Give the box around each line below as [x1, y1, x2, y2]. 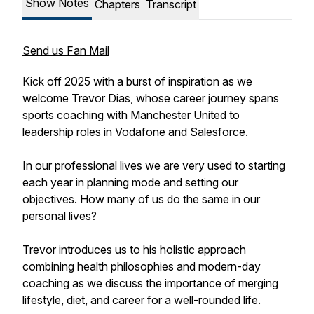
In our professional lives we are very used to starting [22, 158, 285, 172]
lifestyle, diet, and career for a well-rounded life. [22, 293, 261, 307]
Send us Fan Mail [22, 43, 109, 57]
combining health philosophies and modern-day [22, 259, 261, 273]
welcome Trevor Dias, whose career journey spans [22, 91, 279, 105]
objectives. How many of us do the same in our [22, 192, 260, 206]
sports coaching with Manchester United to [22, 108, 240, 122]
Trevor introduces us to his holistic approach [22, 243, 246, 257]
